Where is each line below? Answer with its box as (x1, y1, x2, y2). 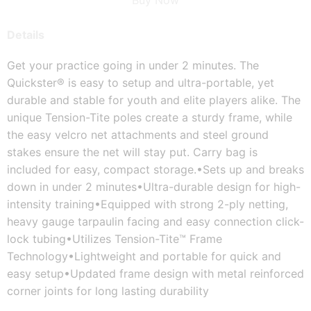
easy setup (7, 267, 64, 280)
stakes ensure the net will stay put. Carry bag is (7, 145, 258, 159)
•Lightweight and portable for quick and (68, 249, 281, 263)
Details (7, 28, 44, 42)
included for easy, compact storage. (7, 162, 196, 176)
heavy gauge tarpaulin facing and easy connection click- (7, 215, 304, 228)
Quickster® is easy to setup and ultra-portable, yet (7, 76, 274, 90)
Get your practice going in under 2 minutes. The (7, 58, 259, 72)
